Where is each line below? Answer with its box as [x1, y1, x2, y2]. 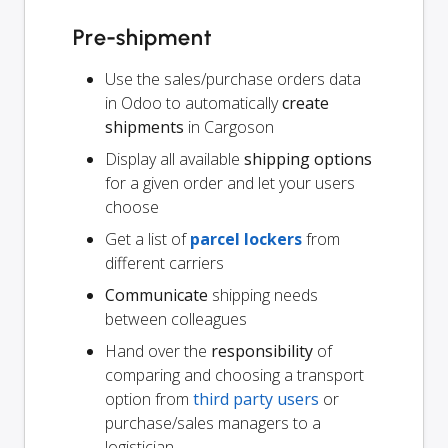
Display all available [105, 147, 244, 170]
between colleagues [105, 307, 247, 330]
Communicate [105, 283, 208, 306]
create [282, 91, 329, 114]
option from [105, 387, 193, 410]
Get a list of [105, 227, 190, 250]
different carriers [105, 251, 224, 274]
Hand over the [105, 339, 211, 362]
